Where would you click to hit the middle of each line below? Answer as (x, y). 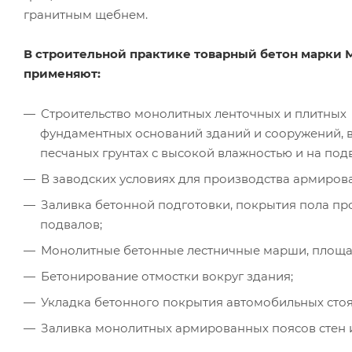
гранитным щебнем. (86, 14)
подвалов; (71, 224)
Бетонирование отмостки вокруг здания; (167, 276)
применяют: (62, 73)
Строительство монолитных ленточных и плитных (194, 113)
